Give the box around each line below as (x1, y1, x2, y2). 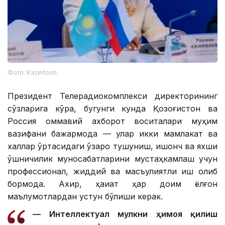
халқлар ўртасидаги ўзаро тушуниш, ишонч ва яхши (8, 141, 217, 151)
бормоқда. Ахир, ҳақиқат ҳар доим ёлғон (8, 178, 217, 189)
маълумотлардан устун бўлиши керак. (8, 191, 163, 201)
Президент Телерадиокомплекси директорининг (8, 90, 217, 101)
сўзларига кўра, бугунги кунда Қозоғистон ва (8, 103, 217, 114)
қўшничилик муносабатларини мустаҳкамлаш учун (8, 153, 217, 164)
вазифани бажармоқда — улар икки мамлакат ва (8, 128, 217, 139)
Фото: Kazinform (8, 68, 57, 76)
